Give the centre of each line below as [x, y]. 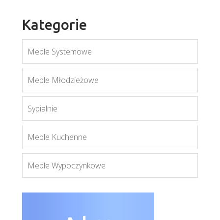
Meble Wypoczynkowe [66, 165]
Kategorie [54, 25]
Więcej [110, 86]
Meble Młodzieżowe [63, 80]
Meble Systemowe [59, 52]
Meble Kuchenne [57, 137]
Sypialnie [42, 109]
